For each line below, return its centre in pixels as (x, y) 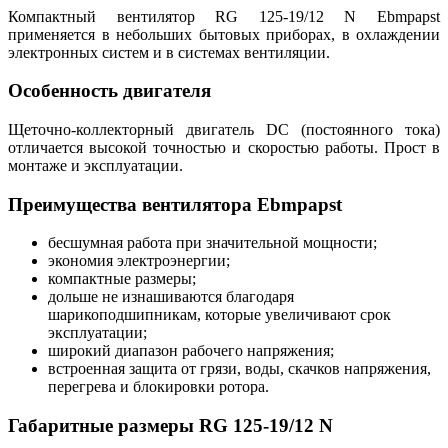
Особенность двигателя (109, 91)
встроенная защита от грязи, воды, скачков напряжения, (239, 369)
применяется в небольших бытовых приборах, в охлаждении (224, 34)
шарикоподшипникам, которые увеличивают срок (219, 315)
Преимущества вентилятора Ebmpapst (175, 204)
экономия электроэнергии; (139, 261)
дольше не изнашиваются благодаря (171, 297)
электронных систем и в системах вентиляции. (169, 52)
